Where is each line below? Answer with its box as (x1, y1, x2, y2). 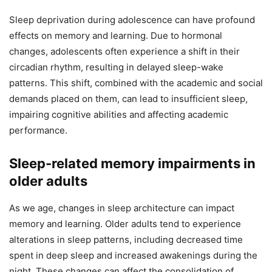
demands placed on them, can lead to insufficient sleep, (9, 93, 248, 105)
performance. (9, 124, 67, 137)
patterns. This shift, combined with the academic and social (9, 77, 263, 89)
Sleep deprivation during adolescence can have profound (9, 14, 255, 26)
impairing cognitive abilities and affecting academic (9, 109, 228, 121)
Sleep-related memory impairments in (9, 155, 256, 172)
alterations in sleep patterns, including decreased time (9, 234, 243, 246)
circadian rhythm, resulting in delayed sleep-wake (9, 61, 223, 73)
